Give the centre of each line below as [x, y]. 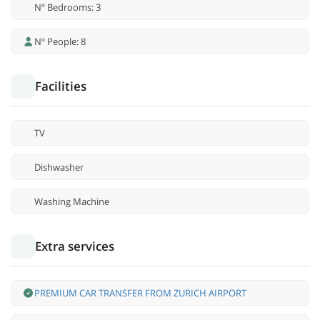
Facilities [61, 86]
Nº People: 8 [60, 42]
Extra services [75, 246]
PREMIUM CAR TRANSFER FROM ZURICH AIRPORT [140, 293]
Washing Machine [72, 202]
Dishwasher [59, 167]
